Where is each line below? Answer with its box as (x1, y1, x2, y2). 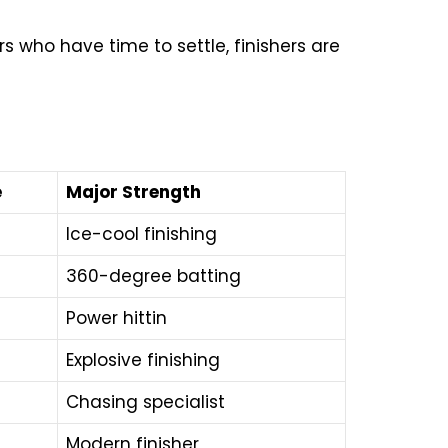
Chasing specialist (66, 389, 225, 414)
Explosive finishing (66, 347, 220, 372)
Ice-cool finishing (66, 221, 217, 246)
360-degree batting (66, 263, 241, 288)
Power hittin (66, 305, 167, 330)
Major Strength (66, 179, 201, 204)
